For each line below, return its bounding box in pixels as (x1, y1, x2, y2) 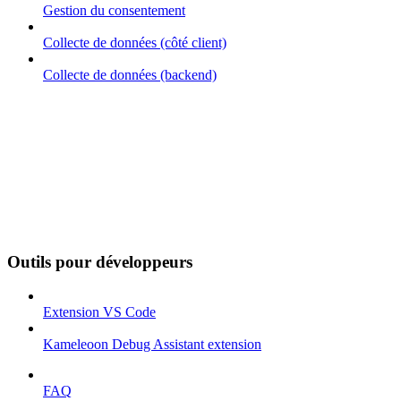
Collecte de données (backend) (43, 67, 217, 83)
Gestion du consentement (43, 3, 185, 19)
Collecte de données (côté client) (43, 35, 226, 51)
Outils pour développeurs (7, 252, 192, 271)
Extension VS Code (43, 304, 156, 320)
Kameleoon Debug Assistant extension (43, 337, 261, 353)
